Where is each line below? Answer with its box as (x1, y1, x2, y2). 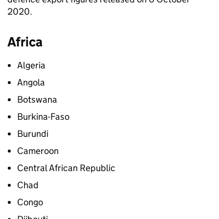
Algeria (17, 60, 45, 71)
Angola (17, 77, 45, 88)
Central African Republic (17, 162, 115, 174)
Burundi (17, 128, 48, 139)
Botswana (17, 94, 57, 105)
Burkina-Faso (17, 111, 69, 122)
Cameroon (17, 145, 59, 156)
